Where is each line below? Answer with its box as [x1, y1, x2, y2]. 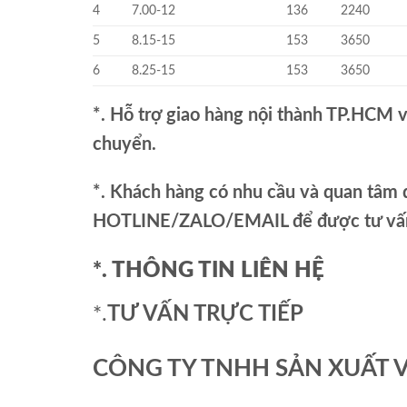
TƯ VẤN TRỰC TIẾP [107, 303, 308, 325]
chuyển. [93, 135, 156, 154]
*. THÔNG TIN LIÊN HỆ [93, 259, 324, 282]
